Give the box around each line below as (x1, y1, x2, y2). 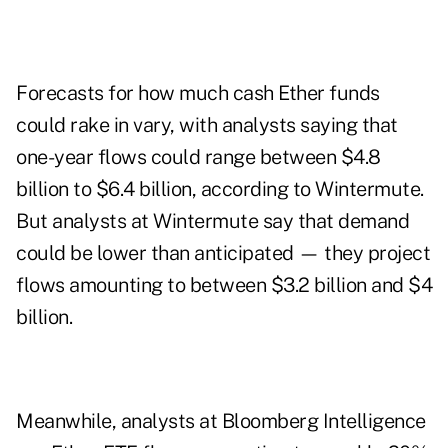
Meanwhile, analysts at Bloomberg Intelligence (16, 409, 426, 434)
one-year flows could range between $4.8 (16, 145, 381, 170)
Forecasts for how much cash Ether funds (16, 81, 380, 106)
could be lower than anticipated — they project (16, 241, 430, 266)
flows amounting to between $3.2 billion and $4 (16, 273, 432, 298)
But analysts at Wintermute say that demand (16, 209, 409, 234)
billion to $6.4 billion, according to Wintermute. (16, 177, 424, 202)
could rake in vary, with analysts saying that (16, 113, 398, 138)
